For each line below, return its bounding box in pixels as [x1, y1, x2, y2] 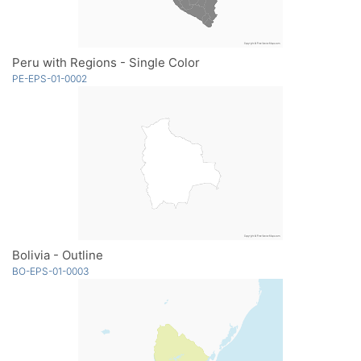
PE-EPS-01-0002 [12, 72, 87, 85]
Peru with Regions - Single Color [12, 54, 200, 70]
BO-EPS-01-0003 [12, 264, 89, 277]
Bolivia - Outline [12, 247, 103, 263]
